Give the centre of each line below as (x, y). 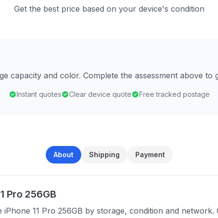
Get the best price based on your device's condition (109, 9)
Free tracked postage (174, 94)
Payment (150, 154)
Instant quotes (39, 94)
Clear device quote (100, 94)
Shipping (104, 154)
